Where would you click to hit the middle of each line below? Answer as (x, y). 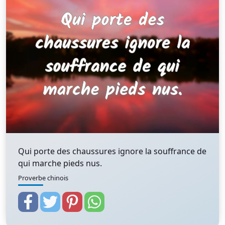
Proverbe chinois (43, 178)
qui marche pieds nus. (60, 163)
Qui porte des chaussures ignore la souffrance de (112, 151)
